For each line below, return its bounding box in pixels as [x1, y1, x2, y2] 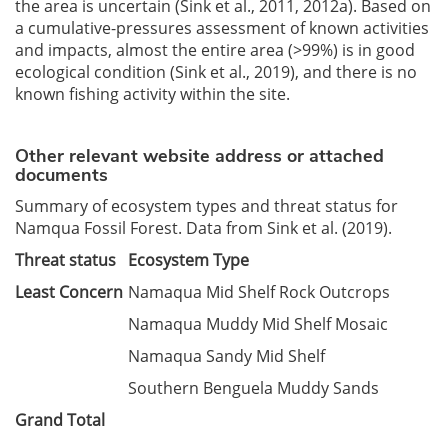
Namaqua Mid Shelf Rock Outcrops [128, 281, 390, 303]
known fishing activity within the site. [15, 83, 290, 105]
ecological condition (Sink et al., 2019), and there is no [15, 61, 417, 83]
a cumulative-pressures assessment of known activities [15, 17, 429, 39]
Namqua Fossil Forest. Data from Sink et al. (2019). [15, 217, 392, 239]
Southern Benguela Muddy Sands [128, 377, 379, 399]
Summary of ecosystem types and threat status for [15, 195, 398, 217]
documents [15, 163, 108, 187]
